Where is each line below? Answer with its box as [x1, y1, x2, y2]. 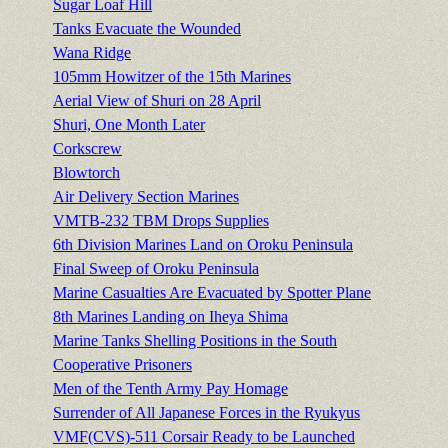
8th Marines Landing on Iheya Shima [53, 308, 288, 326]
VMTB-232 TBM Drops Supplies [53, 212, 269, 230]
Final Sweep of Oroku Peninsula [53, 260, 259, 278]
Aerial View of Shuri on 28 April [53, 92, 261, 110]
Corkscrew [53, 140, 122, 158]
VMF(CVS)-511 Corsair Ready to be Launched [53, 428, 355, 446]
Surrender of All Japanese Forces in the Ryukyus [53, 404, 360, 422]
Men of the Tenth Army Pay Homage [53, 380, 288, 398]
